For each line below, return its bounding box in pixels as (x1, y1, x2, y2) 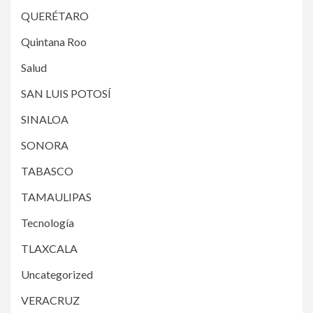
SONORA (21, 138, 68, 152)
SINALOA (21, 112, 68, 126)
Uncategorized (21, 267, 93, 281)
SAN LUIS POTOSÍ (21, 86, 111, 100)
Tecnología (21, 215, 74, 229)
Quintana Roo (21, 34, 87, 48)
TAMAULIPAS (21, 189, 92, 203)
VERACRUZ (21, 293, 80, 307)
